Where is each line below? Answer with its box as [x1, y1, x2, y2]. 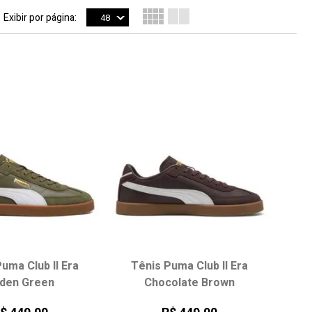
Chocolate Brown [144, 274, 235, 292]
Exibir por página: [3, 10, 77, 25]
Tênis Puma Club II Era [131, 258, 249, 275]
